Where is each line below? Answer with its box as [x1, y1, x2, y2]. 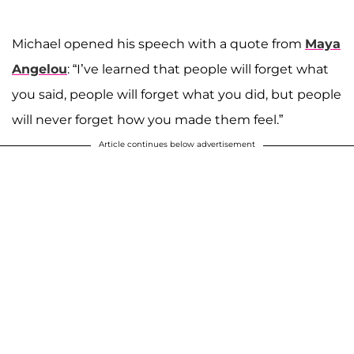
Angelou [12, 62, 67, 77]
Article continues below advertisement [99, 139, 255, 150]
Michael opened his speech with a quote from [12, 36, 305, 52]
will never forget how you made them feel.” [12, 112, 283, 128]
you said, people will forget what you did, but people [12, 87, 341, 103]
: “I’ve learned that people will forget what [67, 62, 329, 77]
